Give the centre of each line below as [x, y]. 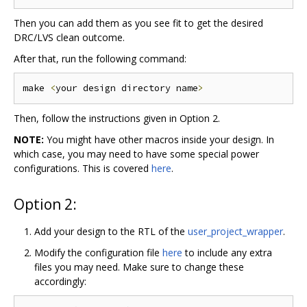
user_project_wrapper [235, 231]
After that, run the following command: [100, 58]
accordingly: [60, 281]
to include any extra [227, 252]
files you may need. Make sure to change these [139, 267]
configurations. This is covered [83, 168]
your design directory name [127, 88]
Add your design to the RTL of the [111, 231]
